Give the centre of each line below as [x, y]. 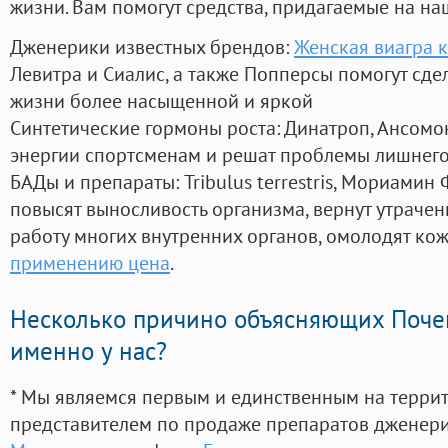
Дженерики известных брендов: [152, 47]
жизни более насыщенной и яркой [161, 101]
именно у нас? [88, 351]
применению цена [90, 263]
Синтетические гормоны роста [143, 128]
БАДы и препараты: [97, 182]
